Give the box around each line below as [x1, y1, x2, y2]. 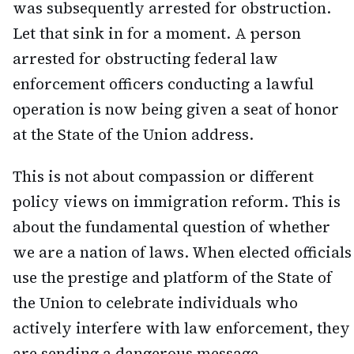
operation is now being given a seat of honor [13, 98, 339, 119]
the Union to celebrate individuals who [13, 292, 298, 313]
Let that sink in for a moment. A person [13, 22, 301, 43]
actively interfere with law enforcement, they [13, 317, 350, 338]
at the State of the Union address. [13, 123, 254, 145]
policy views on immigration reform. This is [13, 190, 341, 212]
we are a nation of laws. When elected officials [13, 241, 352, 262]
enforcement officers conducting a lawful [13, 73, 314, 94]
